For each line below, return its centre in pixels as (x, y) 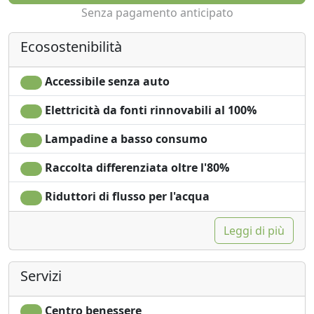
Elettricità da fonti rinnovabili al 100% (149, 110)
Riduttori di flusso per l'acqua (125, 197)
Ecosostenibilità (71, 46)
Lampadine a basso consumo (124, 139)
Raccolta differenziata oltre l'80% (135, 168)
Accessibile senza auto (105, 81)
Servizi (41, 275)
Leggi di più (254, 230)
